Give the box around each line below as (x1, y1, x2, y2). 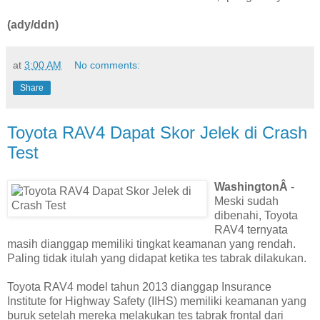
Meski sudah (214, 194, 279, 207)
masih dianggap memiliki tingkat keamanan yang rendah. (7, 237, 296, 250)
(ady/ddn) (7, 18, 59, 31)
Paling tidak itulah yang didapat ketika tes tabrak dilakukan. (7, 251, 306, 264)
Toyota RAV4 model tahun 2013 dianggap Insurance (7, 280, 271, 293)
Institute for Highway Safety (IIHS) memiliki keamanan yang (7, 294, 306, 307)
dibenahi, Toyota (214, 209, 298, 221)
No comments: (74, 59, 141, 71)
